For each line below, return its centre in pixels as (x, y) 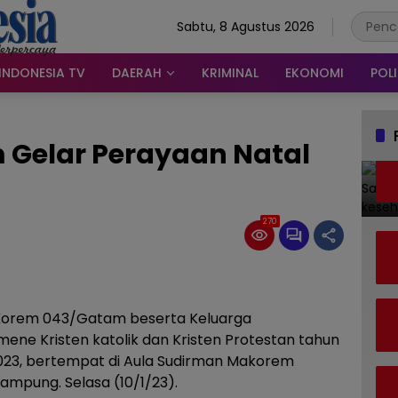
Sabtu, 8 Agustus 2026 (246, 26)
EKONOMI (314, 72)
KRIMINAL (230, 72)
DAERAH (137, 72)
